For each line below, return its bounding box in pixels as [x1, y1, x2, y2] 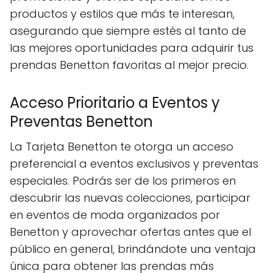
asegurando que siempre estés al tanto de [10, 23, 246, 38]
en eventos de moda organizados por [10, 207, 220, 222]
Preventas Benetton [10, 112, 153, 132]
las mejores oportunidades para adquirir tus [10, 40, 253, 55]
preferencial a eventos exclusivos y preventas [10, 156, 258, 171]
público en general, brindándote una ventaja [10, 241, 256, 257]
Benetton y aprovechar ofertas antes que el [10, 224, 251, 239]
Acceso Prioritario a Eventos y [10, 93, 220, 113]
